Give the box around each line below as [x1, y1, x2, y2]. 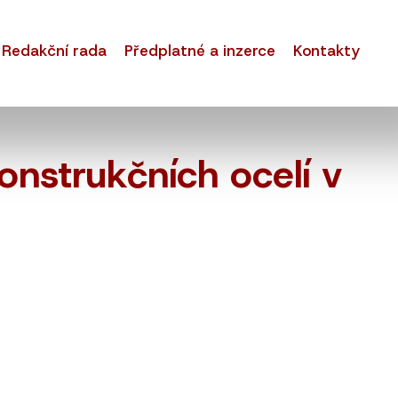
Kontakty [293, 41, 361, 60]
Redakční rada [2, 41, 107, 60]
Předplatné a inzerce [124, 41, 276, 60]
